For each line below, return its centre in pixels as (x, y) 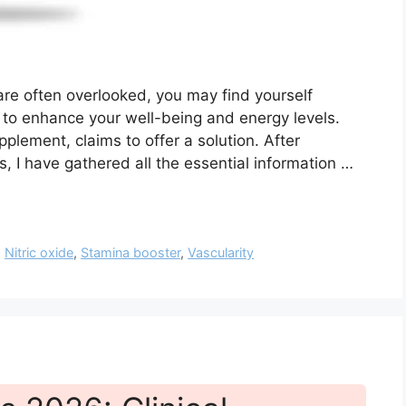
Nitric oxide (39, 253)
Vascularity (221, 253)
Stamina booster (131, 253)
